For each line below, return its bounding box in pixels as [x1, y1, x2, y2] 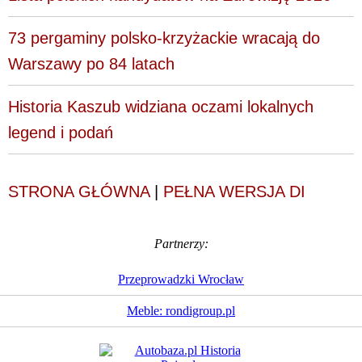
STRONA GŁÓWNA [8, 182, 149, 200]
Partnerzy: [154, 236, 208, 250]
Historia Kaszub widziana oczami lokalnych [8, 97, 314, 116]
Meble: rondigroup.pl [127, 303, 235, 318]
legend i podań [8, 123, 113, 141]
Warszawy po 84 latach [8, 54, 175, 73]
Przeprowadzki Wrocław [118, 271, 244, 286]
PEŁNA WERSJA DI [163, 182, 305, 200]
